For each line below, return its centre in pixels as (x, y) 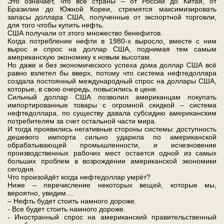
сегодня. (21, 169)
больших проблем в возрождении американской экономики (112, 161)
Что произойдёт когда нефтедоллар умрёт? (79, 177)
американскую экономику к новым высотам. (79, 57)
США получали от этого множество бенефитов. (85, 33)
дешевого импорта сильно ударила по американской (112, 137)
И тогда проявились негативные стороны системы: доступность (112, 129)
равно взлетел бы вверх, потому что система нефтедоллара (112, 73)
